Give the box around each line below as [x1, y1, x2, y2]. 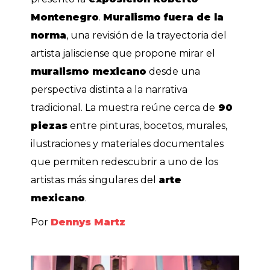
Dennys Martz [51, 216, 126, 228]
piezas [31, 120, 68, 132]
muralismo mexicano [31, 66, 147, 78]
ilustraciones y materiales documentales [31, 138, 224, 150]
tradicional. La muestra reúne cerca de [31, 102, 216, 114]
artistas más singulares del [31, 174, 159, 186]
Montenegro [31, 11, 99, 24]
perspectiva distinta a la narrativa [31, 84, 188, 96]
